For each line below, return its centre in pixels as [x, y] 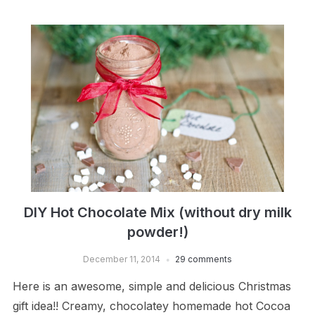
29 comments [204, 259]
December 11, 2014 [122, 259]
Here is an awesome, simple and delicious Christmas [152, 287]
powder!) [157, 232]
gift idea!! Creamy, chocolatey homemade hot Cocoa [151, 306]
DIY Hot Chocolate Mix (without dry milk [157, 213]
